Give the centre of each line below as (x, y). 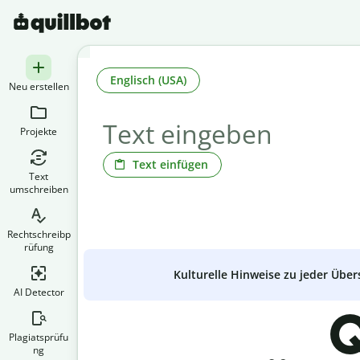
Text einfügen (170, 164)
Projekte (39, 131)
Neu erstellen (39, 86)
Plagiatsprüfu (39, 337)
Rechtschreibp (39, 234)
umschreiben (39, 189)
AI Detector (39, 292)
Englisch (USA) (148, 80)
